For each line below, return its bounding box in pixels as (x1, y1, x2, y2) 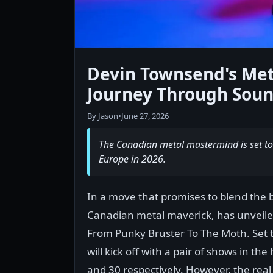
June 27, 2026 (121, 110, 169, 121)
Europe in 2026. (99, 152, 166, 166)
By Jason (87, 110, 118, 121)
